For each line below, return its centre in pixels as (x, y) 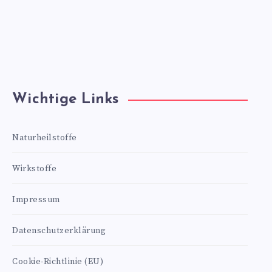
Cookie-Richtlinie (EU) (58, 262)
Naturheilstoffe (45, 138)
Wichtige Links (66, 100)
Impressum (36, 200)
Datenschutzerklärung (59, 231)
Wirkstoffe (34, 169)
